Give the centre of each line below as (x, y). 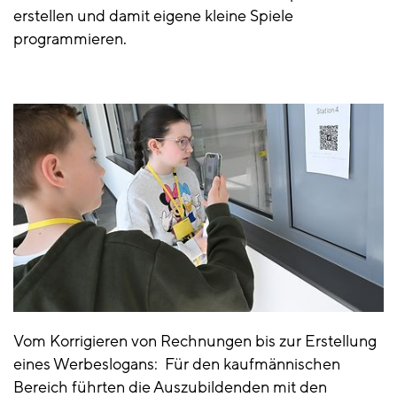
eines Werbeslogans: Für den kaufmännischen (177, 364)
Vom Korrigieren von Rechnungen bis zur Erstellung (195, 341)
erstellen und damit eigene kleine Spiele (153, 16)
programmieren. (70, 39)
